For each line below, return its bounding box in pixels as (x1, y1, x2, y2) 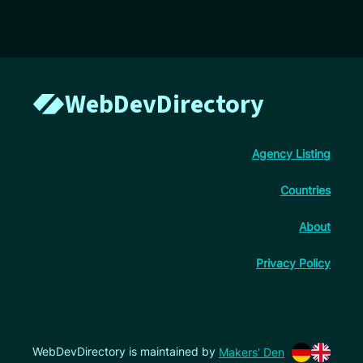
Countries (280, 182, 331, 197)
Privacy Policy (256, 255, 331, 270)
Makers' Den (219, 345, 284, 360)
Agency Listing (252, 146, 331, 160)
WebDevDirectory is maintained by (32, 344, 219, 358)
